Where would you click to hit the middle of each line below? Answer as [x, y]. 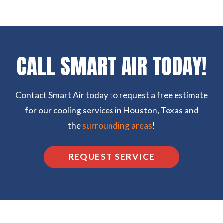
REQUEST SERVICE [111, 157]
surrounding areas [117, 125]
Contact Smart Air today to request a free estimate [111, 95]
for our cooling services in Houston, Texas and [111, 110]
